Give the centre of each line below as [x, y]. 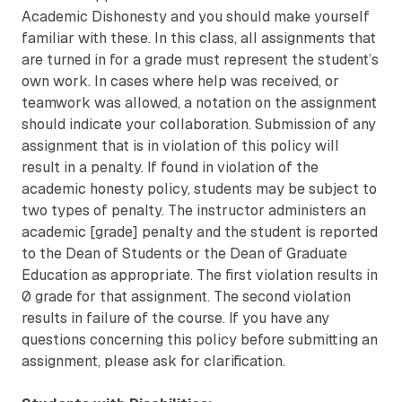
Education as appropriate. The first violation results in [200, 275]
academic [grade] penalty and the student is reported [200, 232]
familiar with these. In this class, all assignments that [199, 39]
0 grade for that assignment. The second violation [186, 297]
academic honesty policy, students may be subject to [199, 189]
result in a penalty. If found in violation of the [170, 168]
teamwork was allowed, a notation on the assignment [199, 103]
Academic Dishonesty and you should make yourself [196, 17]
